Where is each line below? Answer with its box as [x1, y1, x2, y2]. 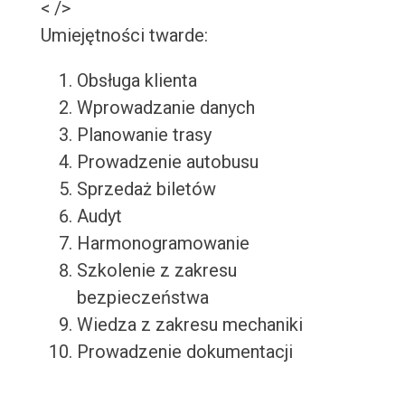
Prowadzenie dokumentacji [76, 341, 293, 363]
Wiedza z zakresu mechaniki [76, 314, 303, 336]
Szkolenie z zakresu [76, 259, 237, 282]
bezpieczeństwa [76, 287, 209, 309]
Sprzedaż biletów [76, 178, 216, 201]
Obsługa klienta [76, 70, 197, 92]
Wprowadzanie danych [76, 97, 255, 119]
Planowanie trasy [76, 124, 212, 146]
